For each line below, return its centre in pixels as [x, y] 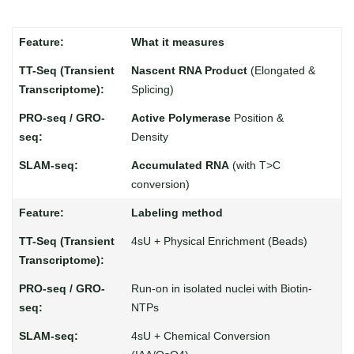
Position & [257, 118]
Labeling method [177, 213]
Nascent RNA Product [189, 70]
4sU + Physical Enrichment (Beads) [219, 241]
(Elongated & [281, 70]
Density [149, 137]
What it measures [177, 42]
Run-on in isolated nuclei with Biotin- [221, 288]
